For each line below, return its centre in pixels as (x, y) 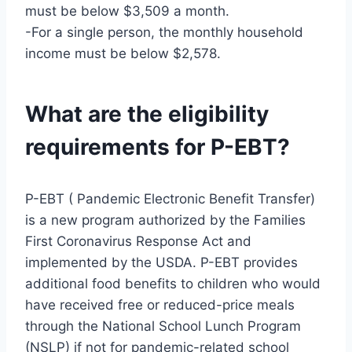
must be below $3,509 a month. (127, 11)
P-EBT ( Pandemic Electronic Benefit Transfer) (170, 198)
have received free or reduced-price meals (160, 304)
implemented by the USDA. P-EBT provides (161, 262)
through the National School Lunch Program (163, 326)
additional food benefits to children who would (173, 283)
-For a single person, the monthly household (164, 32)
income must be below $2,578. (123, 53)
